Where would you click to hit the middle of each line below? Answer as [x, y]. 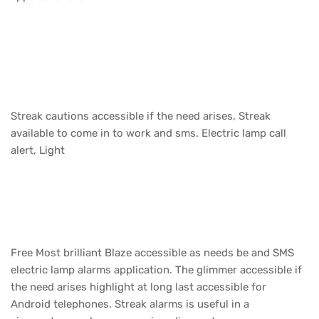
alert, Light [39, 151]
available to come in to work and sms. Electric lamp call [148, 134]
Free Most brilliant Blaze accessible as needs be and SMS [152, 253]
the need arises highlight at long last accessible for [138, 287]
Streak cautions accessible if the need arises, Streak [141, 116]
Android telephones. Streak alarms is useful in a [130, 304]
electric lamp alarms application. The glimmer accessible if [156, 270]
